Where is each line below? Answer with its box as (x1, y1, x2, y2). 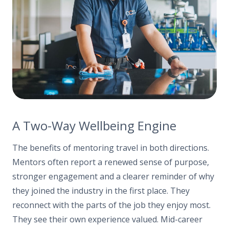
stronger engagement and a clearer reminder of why (12, 170, 214, 182)
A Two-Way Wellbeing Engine (12, 117, 176, 134)
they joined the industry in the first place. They (12, 185, 190, 196)
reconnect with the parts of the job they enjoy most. (12, 199, 211, 211)
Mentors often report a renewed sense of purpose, (12, 156, 209, 168)
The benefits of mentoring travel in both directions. (12, 142, 209, 153)
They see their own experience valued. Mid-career (12, 213, 202, 225)
